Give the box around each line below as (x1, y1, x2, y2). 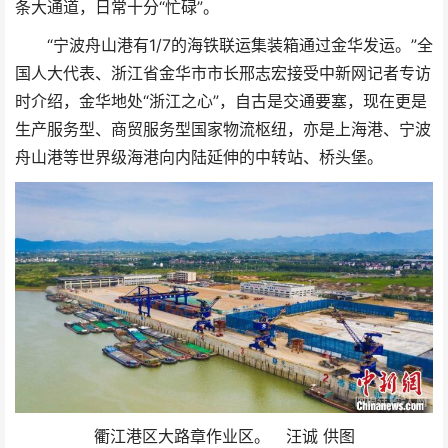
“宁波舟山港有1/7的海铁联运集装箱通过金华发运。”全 (15, 35, 433, 55)
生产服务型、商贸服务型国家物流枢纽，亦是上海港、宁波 (15, 119, 431, 139)
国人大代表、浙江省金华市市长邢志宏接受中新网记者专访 (15, 63, 431, 83)
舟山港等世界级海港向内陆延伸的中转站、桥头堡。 (15, 147, 383, 167)
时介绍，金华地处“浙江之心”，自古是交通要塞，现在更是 (15, 91, 427, 111)
